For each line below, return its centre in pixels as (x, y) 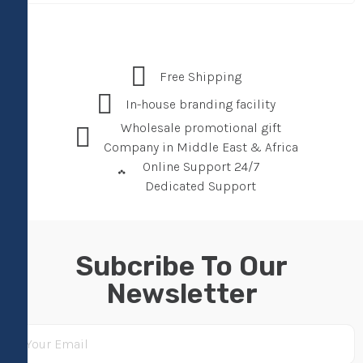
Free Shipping (201, 77)
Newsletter (181, 294)
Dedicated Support (201, 186)
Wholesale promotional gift (201, 128)
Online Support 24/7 (201, 167)
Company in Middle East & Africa (201, 147)
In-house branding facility (201, 105)
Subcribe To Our (181, 267)
